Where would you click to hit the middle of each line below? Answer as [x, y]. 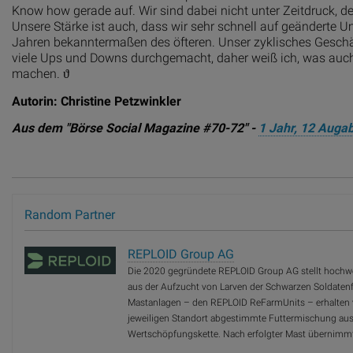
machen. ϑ [41, 74]
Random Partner [70, 215]
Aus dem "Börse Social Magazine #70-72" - [135, 128]
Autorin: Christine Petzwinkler [97, 101]
